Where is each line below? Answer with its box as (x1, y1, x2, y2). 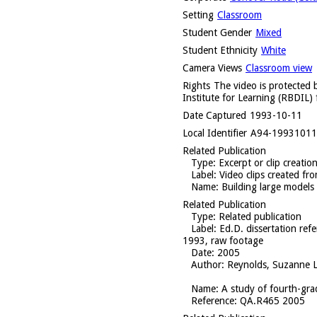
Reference (191, 294, 234, 306)
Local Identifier (183, 127, 247, 139)
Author (191, 258, 221, 270)
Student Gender (183, 26, 252, 38)
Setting (183, 8, 214, 21)
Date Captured (183, 109, 246, 121)
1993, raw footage (183, 234, 263, 246)
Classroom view (246, 62, 312, 74)
